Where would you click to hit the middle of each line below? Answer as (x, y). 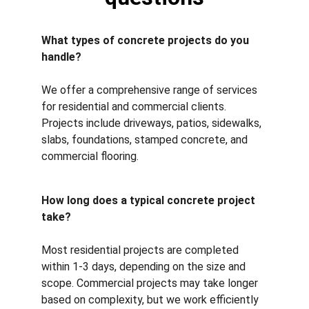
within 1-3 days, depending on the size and (145, 267)
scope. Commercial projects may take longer (151, 283)
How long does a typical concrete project (150, 200)
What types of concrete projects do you (147, 40)
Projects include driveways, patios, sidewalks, (153, 123)
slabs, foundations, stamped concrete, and (146, 140)
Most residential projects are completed (141, 250)
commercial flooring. (90, 156)
